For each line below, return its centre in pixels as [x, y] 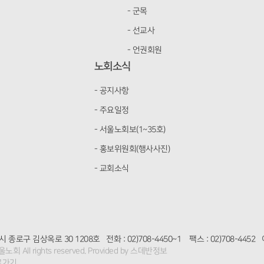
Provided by [108, 251]
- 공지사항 [111, 91]
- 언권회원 [144, 50]
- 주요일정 [111, 110]
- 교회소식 [111, 169]
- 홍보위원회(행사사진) [132, 149]
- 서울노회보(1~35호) [130, 130]
